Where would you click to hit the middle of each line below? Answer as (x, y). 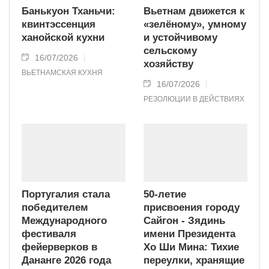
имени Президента (189, 234)
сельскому (170, 51)
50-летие (165, 195)
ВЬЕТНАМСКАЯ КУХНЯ (62, 73)
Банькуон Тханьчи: (68, 11)
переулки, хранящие (194, 261)
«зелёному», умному (195, 25)
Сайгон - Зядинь (184, 221)
